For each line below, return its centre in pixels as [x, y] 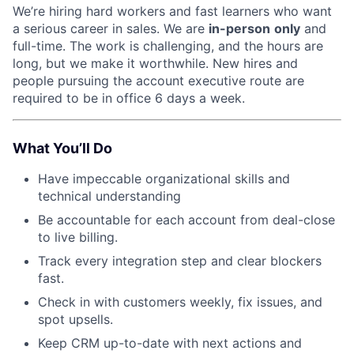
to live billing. [78, 237]
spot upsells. [75, 319]
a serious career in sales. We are [111, 28]
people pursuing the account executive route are [158, 80]
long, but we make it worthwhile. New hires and [155, 63]
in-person [239, 28]
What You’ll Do [62, 148]
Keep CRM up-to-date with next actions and [170, 343]
